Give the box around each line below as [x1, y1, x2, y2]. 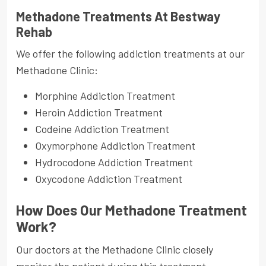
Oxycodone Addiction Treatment [35, 172, 182, 186]
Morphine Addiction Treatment [35, 89, 175, 103]
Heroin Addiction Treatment [35, 106, 163, 119]
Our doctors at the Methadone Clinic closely [16, 243, 213, 256]
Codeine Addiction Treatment [35, 122, 169, 136]
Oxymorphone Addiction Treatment [35, 139, 195, 153]
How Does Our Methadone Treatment [16, 201, 247, 219]
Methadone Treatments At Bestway [16, 8, 220, 24]
